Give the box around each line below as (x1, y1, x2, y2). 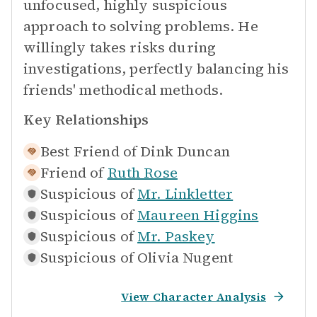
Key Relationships (23, 110, 149, 129)
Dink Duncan (140, 142, 230, 161)
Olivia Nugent (137, 248, 234, 267)
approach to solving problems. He (23, 16, 258, 36)
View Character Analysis (121, 289, 266, 304)
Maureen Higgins (137, 205, 259, 225)
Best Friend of (40, 142, 137, 161)
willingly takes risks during (23, 38, 217, 57)
